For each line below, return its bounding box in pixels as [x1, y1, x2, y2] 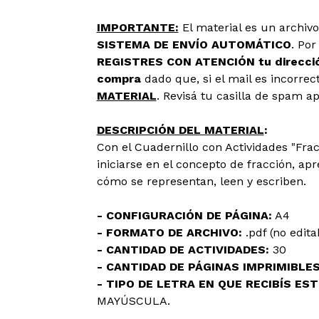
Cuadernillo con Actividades [134, 140, 288, 154]
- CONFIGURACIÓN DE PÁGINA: [96, 209, 272, 222]
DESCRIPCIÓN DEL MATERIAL [96, 123, 264, 137]
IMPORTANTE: [96, 21, 179, 34]
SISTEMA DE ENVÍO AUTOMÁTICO [96, 38, 291, 51]
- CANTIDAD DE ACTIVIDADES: [96, 243, 269, 256]
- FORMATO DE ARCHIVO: [96, 226, 246, 239]
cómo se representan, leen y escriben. [96, 174, 306, 188]
